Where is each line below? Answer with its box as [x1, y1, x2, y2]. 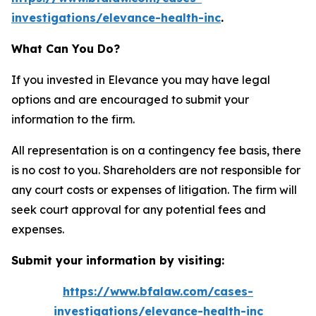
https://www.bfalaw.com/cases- [63, 284, 253, 298]
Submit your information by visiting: [11, 253, 224, 267]
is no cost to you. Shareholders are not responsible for [11, 163, 300, 177]
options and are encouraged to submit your [11, 92, 249, 107]
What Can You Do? [11, 42, 120, 56]
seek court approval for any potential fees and [11, 202, 266, 217]
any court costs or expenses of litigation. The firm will [11, 183, 297, 197]
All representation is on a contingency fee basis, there [11, 143, 301, 157]
